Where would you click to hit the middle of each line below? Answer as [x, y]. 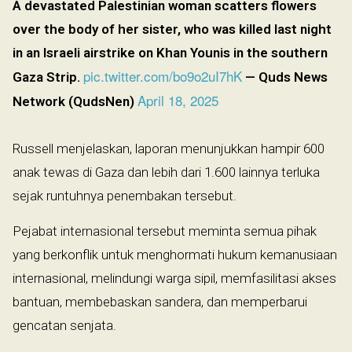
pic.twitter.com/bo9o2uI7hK [163, 75]
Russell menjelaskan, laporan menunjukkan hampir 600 [169, 148]
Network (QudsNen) [75, 101]
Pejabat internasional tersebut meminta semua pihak [165, 231]
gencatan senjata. [64, 325]
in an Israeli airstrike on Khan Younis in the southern [170, 52]
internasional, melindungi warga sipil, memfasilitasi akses [174, 278]
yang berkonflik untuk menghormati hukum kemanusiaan [175, 254]
